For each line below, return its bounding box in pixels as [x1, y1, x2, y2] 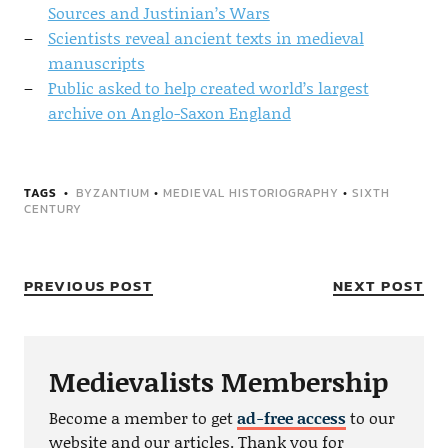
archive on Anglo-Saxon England [47, 100, 291, 124]
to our [345, 405, 395, 429]
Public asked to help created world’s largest [47, 75, 369, 99]
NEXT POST [332, 273, 425, 297]
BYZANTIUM [75, 183, 150, 202]
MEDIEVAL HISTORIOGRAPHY [162, 183, 339, 202]
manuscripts [47, 50, 145, 74]
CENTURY [23, 199, 82, 218]
